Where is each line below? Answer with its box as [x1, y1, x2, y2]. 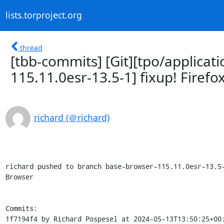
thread [20, 42, 42, 52]
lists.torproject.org [5, 9, 82, 21]
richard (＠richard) [33, 111, 109, 123]
